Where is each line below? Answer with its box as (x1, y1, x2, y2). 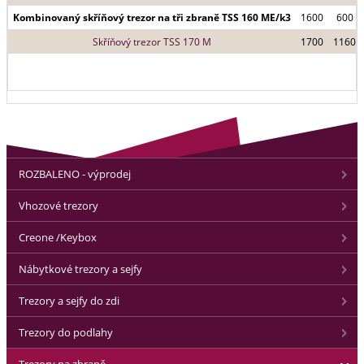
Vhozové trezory (19, 198, 98, 213)
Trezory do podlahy (19, 325, 113, 340)
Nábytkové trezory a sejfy (19, 262, 142, 276)
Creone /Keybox (19, 230, 97, 245)
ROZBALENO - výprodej (19, 167, 131, 181)
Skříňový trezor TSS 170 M (93, 35, 211, 49)
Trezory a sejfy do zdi (19, 293, 119, 308)
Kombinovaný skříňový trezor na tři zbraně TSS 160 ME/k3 (13, 11, 291, 24)
